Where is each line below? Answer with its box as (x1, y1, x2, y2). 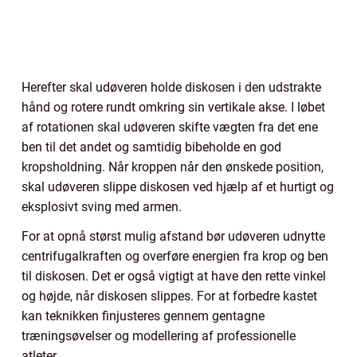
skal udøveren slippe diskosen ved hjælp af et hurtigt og (22, 179, 334, 195)
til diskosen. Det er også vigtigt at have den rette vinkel (22, 269, 326, 284)
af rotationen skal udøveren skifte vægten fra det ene (22, 120, 318, 135)
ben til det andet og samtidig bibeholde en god (22, 139, 281, 155)
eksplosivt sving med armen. (22, 199, 182, 215)
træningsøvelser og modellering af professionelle (22, 328, 296, 344)
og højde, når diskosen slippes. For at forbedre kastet (22, 288, 317, 304)
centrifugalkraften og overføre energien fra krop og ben (22, 249, 328, 265)
